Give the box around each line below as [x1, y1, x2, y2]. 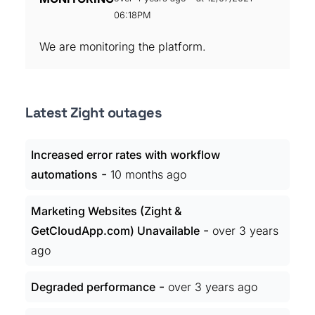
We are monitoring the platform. [39, 39, 206, 53]
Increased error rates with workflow [31, 148, 220, 162]
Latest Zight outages [25, 103, 161, 122]
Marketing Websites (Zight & [31, 204, 181, 218]
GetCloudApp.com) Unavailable [31, 224, 200, 238]
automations [31, 167, 98, 181]
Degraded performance [31, 280, 155, 294]
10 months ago [110, 167, 186, 181]
